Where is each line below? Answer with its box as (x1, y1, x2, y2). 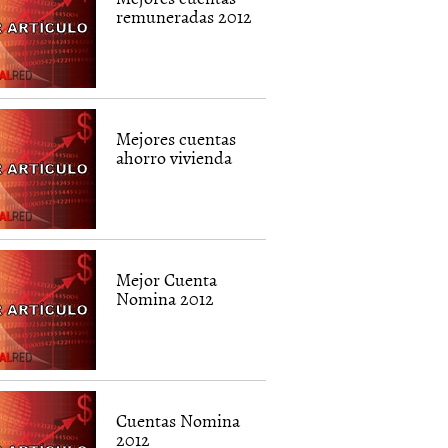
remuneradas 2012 (116, 3, 253, 30)
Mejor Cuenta (116, 266, 218, 293)
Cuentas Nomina (116, 407, 241, 434)
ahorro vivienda (116, 144, 233, 171)
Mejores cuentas (116, 125, 237, 152)
